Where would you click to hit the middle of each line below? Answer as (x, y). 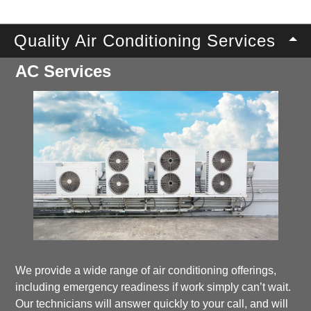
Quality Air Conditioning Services (145, 41)
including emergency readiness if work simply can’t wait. (153, 287)
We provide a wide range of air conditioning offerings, (146, 271)
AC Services (64, 72)
